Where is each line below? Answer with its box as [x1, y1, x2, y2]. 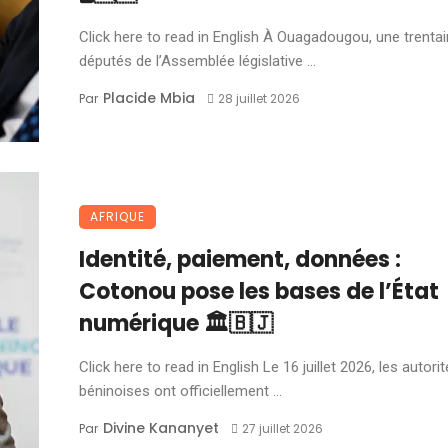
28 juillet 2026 [217, 90, 300, 107]
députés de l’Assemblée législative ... [79, 52, 316, 70]
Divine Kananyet [103, 418, 219, 438]
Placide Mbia [103, 88, 195, 108]
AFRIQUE [90, 208, 145, 225]
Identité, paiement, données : [79, 244, 401, 275]
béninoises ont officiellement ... [79, 382, 282, 400]
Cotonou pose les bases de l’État [79, 276, 439, 307]
